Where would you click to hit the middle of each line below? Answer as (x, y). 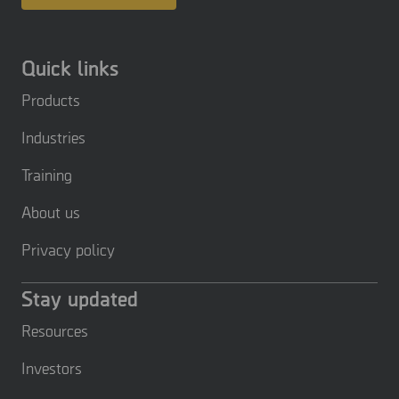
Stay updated (80, 297)
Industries (53, 137)
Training (47, 174)
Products (51, 99)
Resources (55, 330)
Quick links (70, 67)
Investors (52, 367)
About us (51, 212)
